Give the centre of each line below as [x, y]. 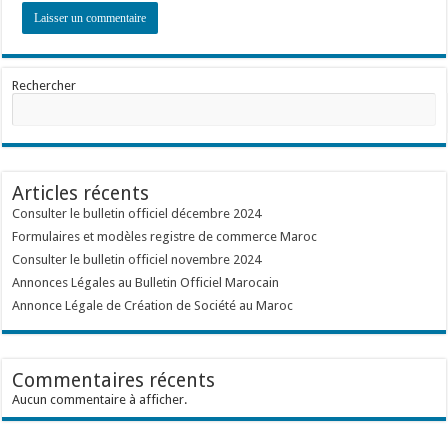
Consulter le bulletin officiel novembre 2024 [137, 259]
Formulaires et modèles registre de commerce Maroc [165, 236]
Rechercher [44, 85]
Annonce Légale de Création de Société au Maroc [153, 305]
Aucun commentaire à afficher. [100, 399]
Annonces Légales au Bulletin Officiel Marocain [146, 282]
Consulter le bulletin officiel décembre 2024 [137, 213]
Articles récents [81, 193]
